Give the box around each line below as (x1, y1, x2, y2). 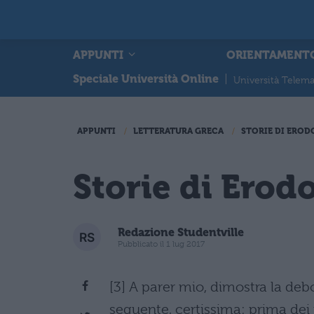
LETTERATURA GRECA (133, 126, 224, 136)
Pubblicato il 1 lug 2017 (118, 238, 205, 249)
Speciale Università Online (73, 72, 219, 86)
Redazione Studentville (118, 225, 244, 239)
